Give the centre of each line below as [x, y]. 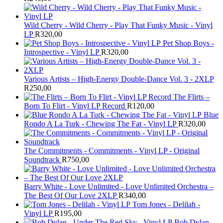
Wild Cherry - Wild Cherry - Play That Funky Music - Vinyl [118, 25]
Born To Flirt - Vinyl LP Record [74, 106]
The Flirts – [191, 97]
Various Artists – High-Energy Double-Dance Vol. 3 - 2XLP [119, 79]
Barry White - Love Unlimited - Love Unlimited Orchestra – [119, 187]
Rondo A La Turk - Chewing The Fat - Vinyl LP [100, 124]
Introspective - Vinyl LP [61, 52]
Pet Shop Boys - [188, 43]
